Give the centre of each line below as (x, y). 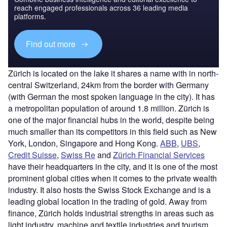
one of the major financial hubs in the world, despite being (111, 120)
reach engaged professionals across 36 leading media (101, 7)
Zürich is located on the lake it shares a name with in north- (113, 73)
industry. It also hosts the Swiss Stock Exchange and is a (109, 190)
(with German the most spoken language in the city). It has (111, 96)
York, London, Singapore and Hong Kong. (84, 143)
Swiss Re (78, 155)
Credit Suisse (32, 155)
